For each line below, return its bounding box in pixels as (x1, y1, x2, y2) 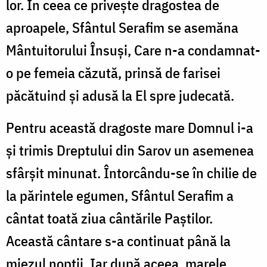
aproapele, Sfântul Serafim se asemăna (6, 18, 238, 38)
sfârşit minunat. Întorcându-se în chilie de (6, 163, 257, 183)
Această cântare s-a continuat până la (6, 231, 231, 251)
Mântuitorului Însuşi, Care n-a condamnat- (6, 41, 260, 60)
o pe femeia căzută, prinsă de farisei (6, 63, 221, 83)
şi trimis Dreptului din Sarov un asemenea (6, 141, 254, 160)
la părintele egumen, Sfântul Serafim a (6, 186, 234, 206)
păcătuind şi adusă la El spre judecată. (6, 86, 234, 105)
